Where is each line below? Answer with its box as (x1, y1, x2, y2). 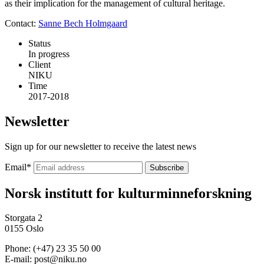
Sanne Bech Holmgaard (38, 18, 127, 28)
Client (28, 59, 51, 70)
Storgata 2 (5, 213, 42, 223)
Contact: (5, 18, 38, 28)
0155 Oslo (5, 223, 44, 234)
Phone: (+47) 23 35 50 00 (5, 243, 101, 254)
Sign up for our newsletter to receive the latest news (5, 141, 196, 151)
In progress (28, 48, 70, 59)
